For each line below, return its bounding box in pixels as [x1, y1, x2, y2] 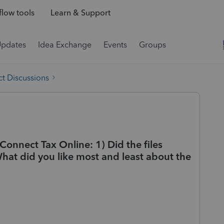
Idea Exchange [38, 40, 91, 49]
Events [103, 40, 127, 49]
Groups [139, 40, 166, 49]
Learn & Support [50, 8, 110, 18]
